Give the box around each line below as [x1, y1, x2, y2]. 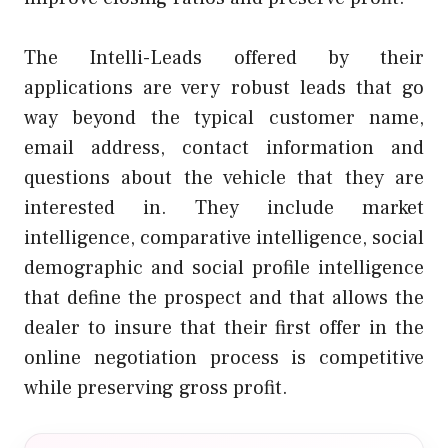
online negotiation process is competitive [24, 344, 424, 371]
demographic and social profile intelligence [24, 254, 424, 281]
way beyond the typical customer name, [24, 104, 424, 131]
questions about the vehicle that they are [24, 164, 424, 191]
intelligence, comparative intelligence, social [24, 224, 424, 251]
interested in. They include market [24, 194, 424, 221]
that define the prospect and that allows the [24, 284, 424, 311]
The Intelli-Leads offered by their [24, 44, 424, 71]
